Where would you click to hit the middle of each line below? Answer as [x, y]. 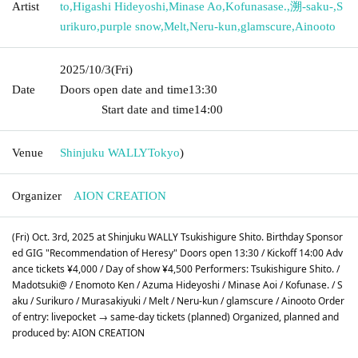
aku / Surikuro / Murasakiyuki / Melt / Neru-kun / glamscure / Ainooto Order [178, 300]
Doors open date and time [125, 89]
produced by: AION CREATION [78, 332]
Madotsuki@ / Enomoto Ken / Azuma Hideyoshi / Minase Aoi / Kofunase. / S [177, 284]
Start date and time [148, 109]
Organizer [37, 195]
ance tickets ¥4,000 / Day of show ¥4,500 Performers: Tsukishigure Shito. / [176, 268]
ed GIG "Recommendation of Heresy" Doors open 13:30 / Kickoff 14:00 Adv [177, 253]
